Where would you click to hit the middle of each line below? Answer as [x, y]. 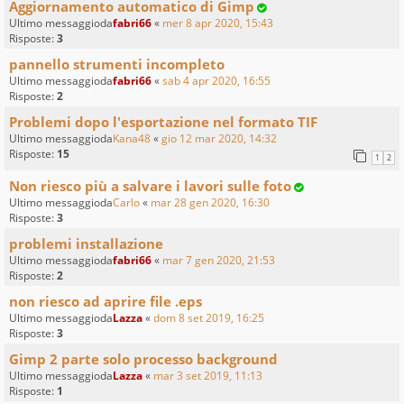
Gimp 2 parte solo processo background [143, 359]
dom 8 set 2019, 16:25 [209, 318]
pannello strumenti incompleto [117, 64]
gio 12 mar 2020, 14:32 [219, 138]
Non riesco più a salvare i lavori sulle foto [150, 186]
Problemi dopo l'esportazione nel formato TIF [163, 121]
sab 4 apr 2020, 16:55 [216, 80]
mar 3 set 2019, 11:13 [208, 376]
